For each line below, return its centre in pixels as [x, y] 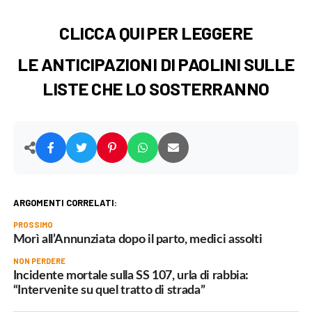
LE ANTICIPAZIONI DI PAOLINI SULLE [156, 64]
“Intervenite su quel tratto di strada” [109, 290]
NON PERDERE [39, 261]
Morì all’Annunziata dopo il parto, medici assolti [138, 240]
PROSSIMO [33, 225]
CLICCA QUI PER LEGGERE [156, 33]
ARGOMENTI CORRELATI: [65, 203]
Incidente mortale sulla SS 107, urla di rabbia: [131, 276]
